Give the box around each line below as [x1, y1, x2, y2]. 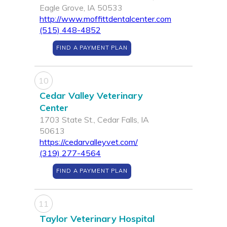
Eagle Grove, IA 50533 [40, 3, 123, 13]
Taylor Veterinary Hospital [40, 213, 155, 225]
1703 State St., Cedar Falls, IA [40, 115, 149, 125]
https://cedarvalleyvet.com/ [40, 137, 138, 147]
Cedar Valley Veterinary [40, 90, 143, 102]
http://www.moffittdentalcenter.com [40, 14, 171, 24]
